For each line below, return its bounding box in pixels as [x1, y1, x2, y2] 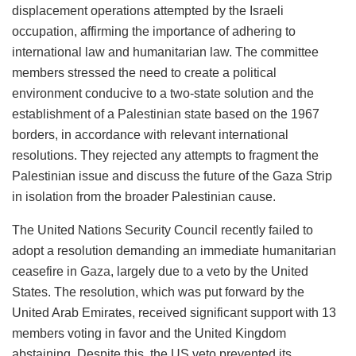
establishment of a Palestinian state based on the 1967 [12, 106, 319, 121]
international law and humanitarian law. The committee [12, 44, 319, 59]
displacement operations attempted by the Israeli [12, 3, 284, 17]
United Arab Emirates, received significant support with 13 [12, 305, 336, 319]
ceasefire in [12, 264, 80, 278]
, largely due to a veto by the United [110, 264, 308, 278]
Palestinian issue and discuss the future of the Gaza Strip [12, 168, 332, 183]
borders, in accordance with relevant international [12, 127, 288, 141]
